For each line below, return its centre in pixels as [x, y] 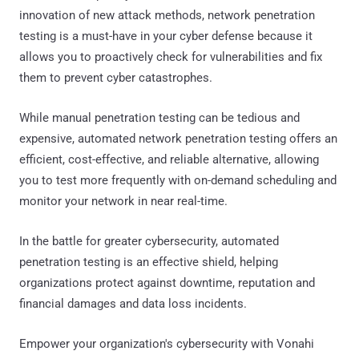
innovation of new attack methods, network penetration [167, 15]
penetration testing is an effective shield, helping [149, 262]
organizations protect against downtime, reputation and [167, 282]
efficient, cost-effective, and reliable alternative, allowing [169, 159]
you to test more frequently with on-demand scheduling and [178, 180]
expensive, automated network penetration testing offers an [178, 138]
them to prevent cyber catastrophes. [116, 77]
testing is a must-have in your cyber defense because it [166, 36]
